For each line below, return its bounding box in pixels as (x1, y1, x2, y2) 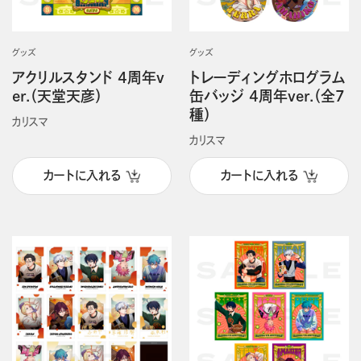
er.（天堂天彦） (11, 88, 102, 103)
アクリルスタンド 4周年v (11, 69, 164, 85)
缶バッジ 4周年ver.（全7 (189, 88, 345, 103)
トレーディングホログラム (189, 69, 346, 85)
